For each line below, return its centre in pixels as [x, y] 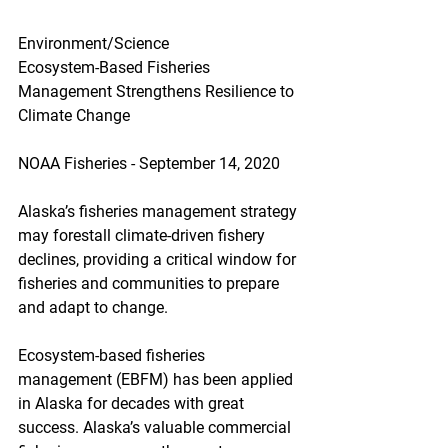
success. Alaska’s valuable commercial [156, 427]
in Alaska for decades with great [133, 403]
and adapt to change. [93, 307]
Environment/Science [93, 43]
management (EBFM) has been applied [157, 379]
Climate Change [74, 115]
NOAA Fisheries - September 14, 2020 [149, 163]
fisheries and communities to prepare [150, 283]
